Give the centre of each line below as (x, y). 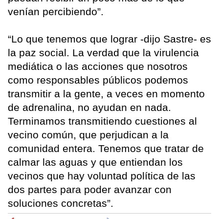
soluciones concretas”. (61, 203)
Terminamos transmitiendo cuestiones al (102, 121)
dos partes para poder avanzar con (90, 190)
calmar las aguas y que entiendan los (95, 162)
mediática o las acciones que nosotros (98, 66)
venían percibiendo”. (56, 12)
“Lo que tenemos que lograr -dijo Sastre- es (109, 39)
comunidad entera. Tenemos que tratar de (106, 149)
